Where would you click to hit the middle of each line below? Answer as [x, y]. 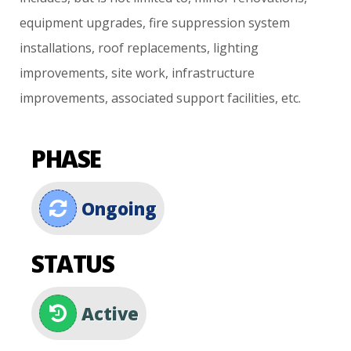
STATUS [73, 264]
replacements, [169, 48]
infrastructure [213, 73]
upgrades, [116, 23]
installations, [58, 48]
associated [143, 98]
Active [108, 313]
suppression [209, 23]
